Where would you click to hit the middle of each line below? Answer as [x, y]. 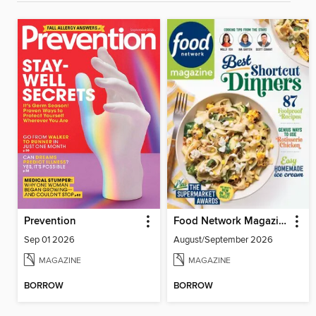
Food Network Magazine [282, 221]
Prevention [50, 221]
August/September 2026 [223, 239]
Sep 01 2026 [49, 239]
